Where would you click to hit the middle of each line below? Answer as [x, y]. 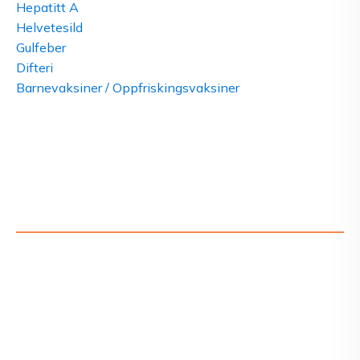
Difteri [35, 68]
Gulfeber [41, 48]
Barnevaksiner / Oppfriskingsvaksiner [128, 88]
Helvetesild [49, 28]
